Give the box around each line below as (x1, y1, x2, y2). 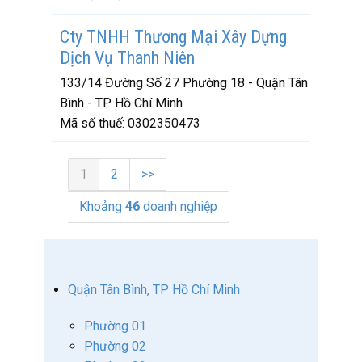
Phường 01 (84, 318, 146, 334)
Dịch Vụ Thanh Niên (60, 48, 195, 68)
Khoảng (79, 199, 125, 214)
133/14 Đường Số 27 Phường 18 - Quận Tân (60, 75, 308, 90)
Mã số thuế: (60, 116, 128, 131)
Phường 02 (84, 339, 146, 354)
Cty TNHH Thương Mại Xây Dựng (60, 27, 287, 47)
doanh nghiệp (140, 199, 217, 214)
